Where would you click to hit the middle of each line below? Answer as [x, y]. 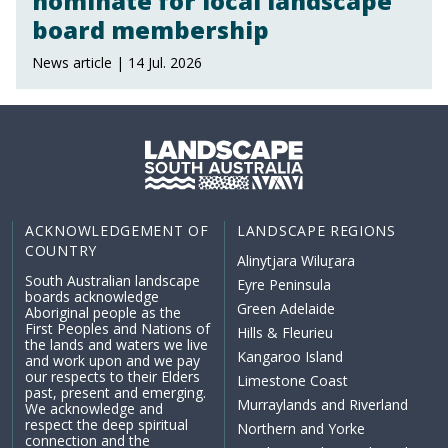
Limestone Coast [292, 381]
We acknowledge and [94, 409]
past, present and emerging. [115, 393]
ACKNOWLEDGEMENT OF [117, 231]
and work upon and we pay [112, 361]
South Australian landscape [112, 281]
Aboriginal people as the [103, 313]
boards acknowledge [92, 297]
